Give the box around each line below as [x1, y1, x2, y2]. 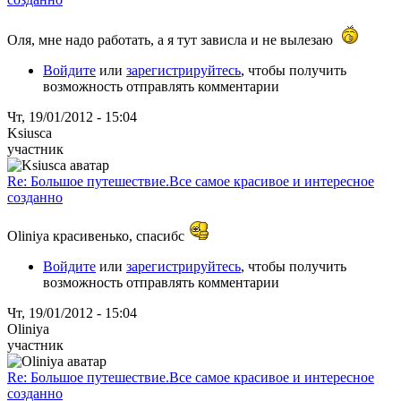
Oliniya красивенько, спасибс [7, 227, 188, 243]
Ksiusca [7, 124, 52, 141]
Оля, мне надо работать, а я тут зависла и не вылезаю [7, 31, 337, 47]
